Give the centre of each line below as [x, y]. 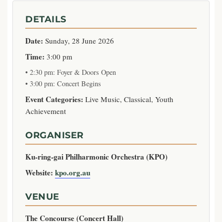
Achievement [46, 111]
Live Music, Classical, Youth [128, 99]
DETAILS [46, 19]
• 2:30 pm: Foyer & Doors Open [71, 72]
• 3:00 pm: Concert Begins [63, 83]
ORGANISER [55, 135]
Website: [39, 172]
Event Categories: [54, 99]
